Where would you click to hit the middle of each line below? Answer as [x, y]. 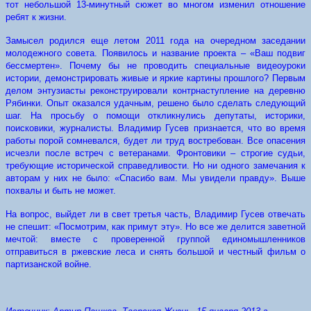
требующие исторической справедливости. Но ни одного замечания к [155, 166]
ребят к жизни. [37, 17]
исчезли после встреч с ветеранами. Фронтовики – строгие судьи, [155, 153]
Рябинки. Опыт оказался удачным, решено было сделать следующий [155, 103]
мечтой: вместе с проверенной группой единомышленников [155, 239]
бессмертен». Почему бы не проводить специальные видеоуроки [155, 66]
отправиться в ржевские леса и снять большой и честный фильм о [155, 252]
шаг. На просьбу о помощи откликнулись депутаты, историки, [155, 116]
